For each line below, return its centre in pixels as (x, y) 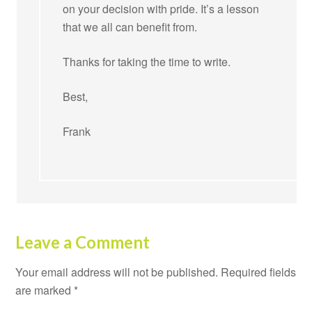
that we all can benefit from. (130, 26)
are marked (45, 290)
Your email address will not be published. (117, 272)
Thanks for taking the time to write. (147, 61)
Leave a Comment (83, 242)
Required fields (259, 272)
